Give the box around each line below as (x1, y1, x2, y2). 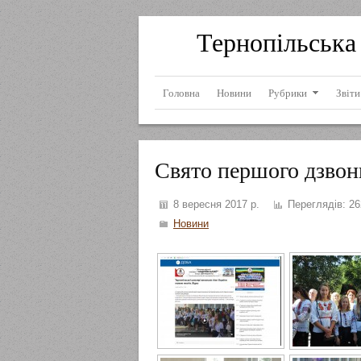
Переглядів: (284, 198, 346, 210)
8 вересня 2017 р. (170, 198, 259, 210)
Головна (163, 85, 200, 100)
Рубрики (268, 85, 307, 100)
